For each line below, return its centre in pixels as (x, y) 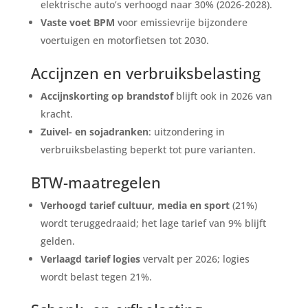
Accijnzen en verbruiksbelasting (145, 73)
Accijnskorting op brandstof (107, 96)
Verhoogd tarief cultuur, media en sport (135, 205)
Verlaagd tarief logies (90, 258)
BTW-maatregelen (96, 182)
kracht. (56, 113)
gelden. (57, 241)
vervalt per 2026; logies (195, 258)
